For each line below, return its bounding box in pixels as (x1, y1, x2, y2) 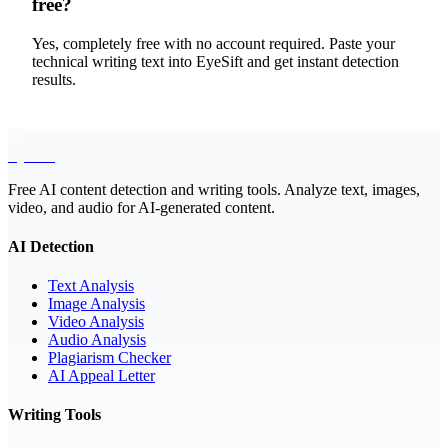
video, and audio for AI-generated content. (8, 198, 275, 216)
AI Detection (8, 237, 94, 255)
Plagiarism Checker (48, 349, 171, 367)
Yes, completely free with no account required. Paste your (32, 34, 395, 52)
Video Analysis (48, 313, 144, 331)
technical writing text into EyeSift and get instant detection (32, 52, 399, 70)
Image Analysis (48, 295, 145, 313)
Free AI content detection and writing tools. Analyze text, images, (8, 180, 420, 198)
